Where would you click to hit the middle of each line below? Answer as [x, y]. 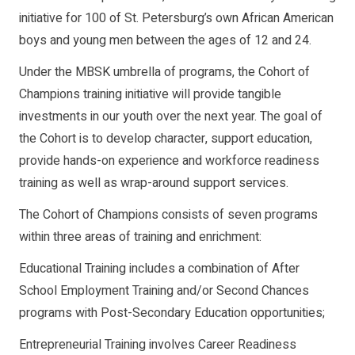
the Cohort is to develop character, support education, [166, 139]
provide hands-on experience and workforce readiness [169, 161]
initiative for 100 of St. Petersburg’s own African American [176, 19]
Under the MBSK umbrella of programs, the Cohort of [164, 73]
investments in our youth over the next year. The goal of [171, 117]
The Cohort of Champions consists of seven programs [168, 215]
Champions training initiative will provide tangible [150, 95]
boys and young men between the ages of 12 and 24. [165, 41]
